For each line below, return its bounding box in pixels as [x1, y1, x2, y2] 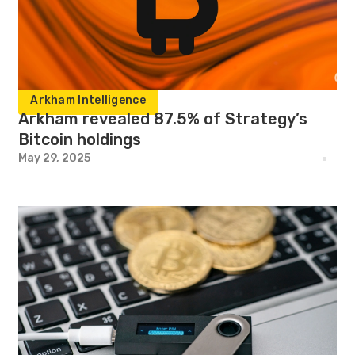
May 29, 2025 [18, 151, 91, 165]
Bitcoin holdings [18, 130, 142, 149]
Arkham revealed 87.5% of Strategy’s [18, 109, 308, 128]
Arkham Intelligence [30, 94, 146, 107]
